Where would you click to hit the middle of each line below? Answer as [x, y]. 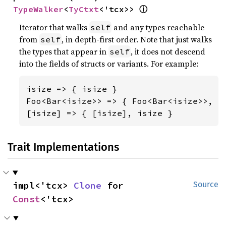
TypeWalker [39, 9]
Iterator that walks [54, 27]
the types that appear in [64, 51]
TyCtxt [84, 9]
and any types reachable [158, 27]
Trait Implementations [63, 147]
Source [206, 184]
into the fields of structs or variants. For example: [109, 64]
